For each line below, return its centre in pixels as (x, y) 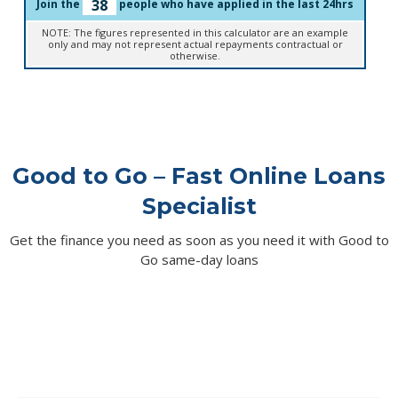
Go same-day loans (199, 259)
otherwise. (195, 56)
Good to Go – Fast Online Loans (199, 176)
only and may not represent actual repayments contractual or (195, 44)
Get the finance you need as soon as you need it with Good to (199, 240)
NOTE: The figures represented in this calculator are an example (195, 33)
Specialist (199, 206)
